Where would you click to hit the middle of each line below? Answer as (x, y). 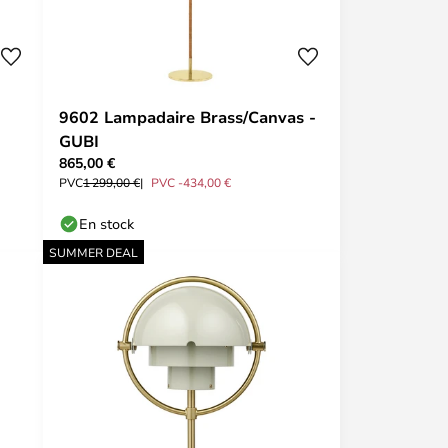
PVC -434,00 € (191, 182)
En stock (106, 223)
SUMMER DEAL (93, 252)
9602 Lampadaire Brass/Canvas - (187, 117)
